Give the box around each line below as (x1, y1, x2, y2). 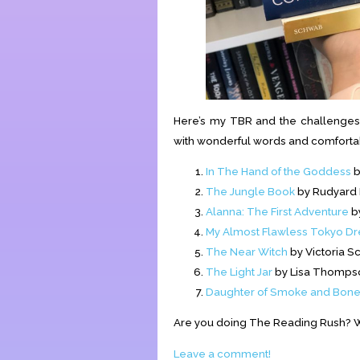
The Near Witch (206, 244, 288, 258)
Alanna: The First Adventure (206, 204, 349, 218)
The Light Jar (206, 264, 272, 278)
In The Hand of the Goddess (206, 164, 351, 178)
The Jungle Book (206, 184, 295, 198)
